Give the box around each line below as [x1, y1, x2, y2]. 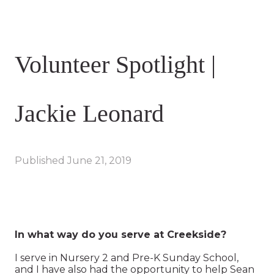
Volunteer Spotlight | [15, 51, 216, 78]
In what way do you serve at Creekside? [15, 228, 226, 240]
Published [15, 154, 67, 166]
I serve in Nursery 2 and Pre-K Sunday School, [15, 251, 239, 264]
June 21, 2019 [67, 154, 131, 166]
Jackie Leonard [15, 100, 164, 127]
